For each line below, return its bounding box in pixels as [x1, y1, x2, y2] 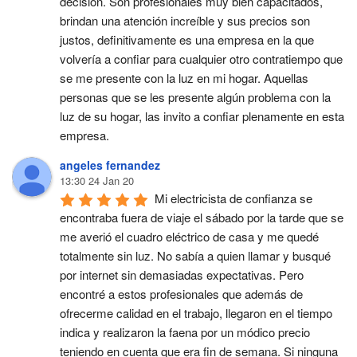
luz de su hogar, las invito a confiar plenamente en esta [60, 108, 344, 124]
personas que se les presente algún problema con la [60, 88, 331, 105]
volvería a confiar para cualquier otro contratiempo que [60, 50, 343, 67]
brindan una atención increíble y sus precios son [60, 12, 310, 29]
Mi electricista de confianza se [155, 190, 312, 206]
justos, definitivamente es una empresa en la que [60, 31, 314, 48]
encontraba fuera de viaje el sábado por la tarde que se [60, 209, 343, 226]
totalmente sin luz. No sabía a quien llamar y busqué [60, 247, 331, 264]
